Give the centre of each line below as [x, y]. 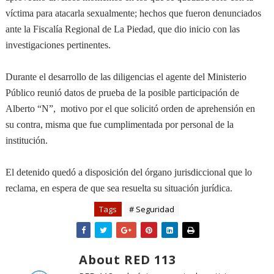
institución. [26, 140]
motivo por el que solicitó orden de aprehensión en [157, 109]
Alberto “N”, [30, 109]
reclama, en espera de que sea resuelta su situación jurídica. [119, 188]
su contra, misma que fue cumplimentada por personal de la [119, 124]
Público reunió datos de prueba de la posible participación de [122, 93]
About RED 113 [127, 260]
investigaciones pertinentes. [58, 45]
